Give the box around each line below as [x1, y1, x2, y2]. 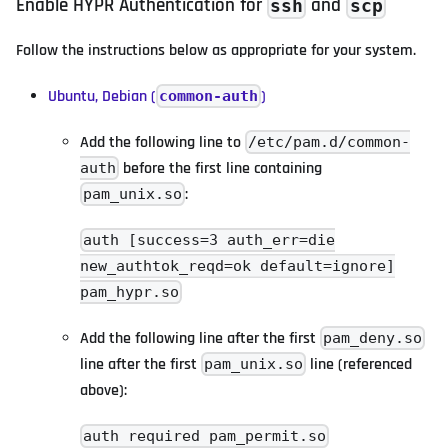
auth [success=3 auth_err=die [83, 231, 336, 250]
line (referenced [306, 353, 413, 375]
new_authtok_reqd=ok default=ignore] [80, 257, 395, 276]
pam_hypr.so [80, 283, 179, 302]
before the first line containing [119, 157, 323, 179]
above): [80, 379, 127, 401]
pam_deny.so [323, 329, 423, 348]
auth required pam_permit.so [83, 427, 327, 446]
